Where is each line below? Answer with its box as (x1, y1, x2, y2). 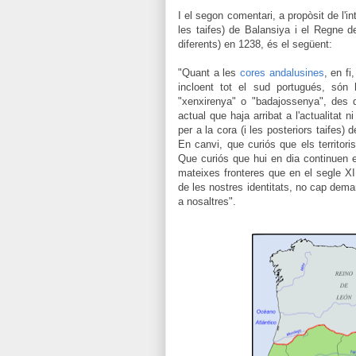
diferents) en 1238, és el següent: (178, 37, 332, 50)
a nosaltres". (178, 195, 236, 207)
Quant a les (182, 66, 241, 79)
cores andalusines (240, 66, 324, 79)
